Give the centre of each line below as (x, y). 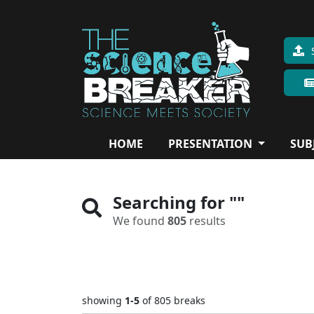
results (206, 220)
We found (140, 220)
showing (103, 300)
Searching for (171, 202)
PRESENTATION (212, 143)
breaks (188, 300)
